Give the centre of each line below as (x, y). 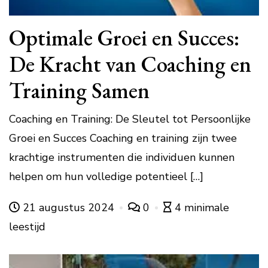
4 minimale (202, 208)
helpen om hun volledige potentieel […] (106, 177)
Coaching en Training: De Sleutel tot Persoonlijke (130, 119)
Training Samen (79, 90)
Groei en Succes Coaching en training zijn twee (123, 138)
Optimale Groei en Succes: (124, 38)
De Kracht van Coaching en (130, 64)
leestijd (27, 227)
